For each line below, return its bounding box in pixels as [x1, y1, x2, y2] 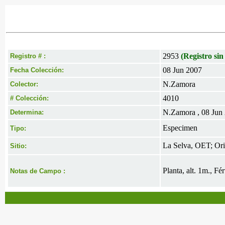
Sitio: [10, 142, 27, 150]
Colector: [10, 80, 38, 88]
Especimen [163, 124, 197, 132]
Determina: [10, 108, 44, 116]
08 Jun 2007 [163, 66, 202, 74]
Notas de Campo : [10, 167, 65, 175]
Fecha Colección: [10, 66, 64, 74]
